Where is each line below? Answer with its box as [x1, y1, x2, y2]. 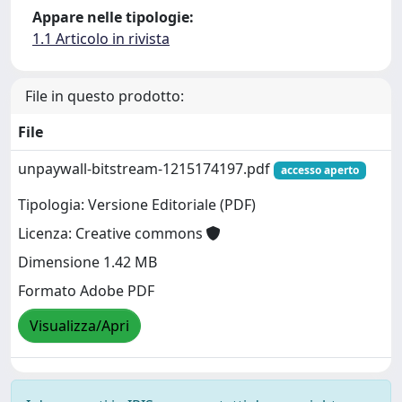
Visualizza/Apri [30, 316, 129, 336]
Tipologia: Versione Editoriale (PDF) [18, 195, 256, 215]
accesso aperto [280, 162, 359, 178]
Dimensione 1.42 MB [18, 252, 157, 273]
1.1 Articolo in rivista [32, 29, 170, 48]
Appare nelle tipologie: [32, 7, 194, 27]
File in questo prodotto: [25, 86, 184, 106]
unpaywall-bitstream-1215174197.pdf [18, 159, 274, 179]
